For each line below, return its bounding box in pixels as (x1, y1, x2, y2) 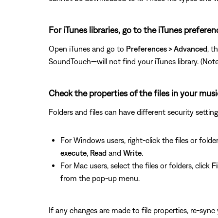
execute (60, 148, 87, 157)
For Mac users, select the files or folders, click (60, 161, 212, 170)
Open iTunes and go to (49, 44, 126, 53)
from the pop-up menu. (60, 173, 140, 182)
